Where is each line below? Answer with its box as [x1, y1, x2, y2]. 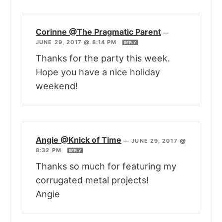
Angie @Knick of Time [36, 134, 121, 145]
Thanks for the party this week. [36, 53, 170, 63]
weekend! [36, 80, 78, 91]
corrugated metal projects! [36, 174, 149, 185]
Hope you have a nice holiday [36, 66, 160, 77]
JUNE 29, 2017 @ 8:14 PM [36, 38, 119, 46]
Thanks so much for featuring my [36, 161, 176, 171]
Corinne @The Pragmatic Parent [36, 26, 161, 37]
